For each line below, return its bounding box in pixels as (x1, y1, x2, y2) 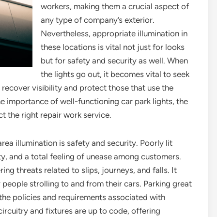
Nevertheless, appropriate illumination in (41, 29, 187, 38)
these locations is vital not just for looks (41, 42, 185, 52)
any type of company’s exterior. (41, 15, 155, 25)
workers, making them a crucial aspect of (41, 1, 189, 11)
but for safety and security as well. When (41, 56, 188, 65)
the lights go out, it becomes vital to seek (41, 69, 189, 79)
